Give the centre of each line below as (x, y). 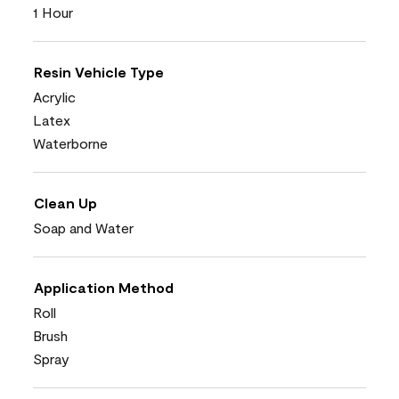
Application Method (104, 287)
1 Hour (53, 12)
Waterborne (70, 142)
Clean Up (65, 202)
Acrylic (54, 96)
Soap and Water (83, 227)
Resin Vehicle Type (99, 71)
